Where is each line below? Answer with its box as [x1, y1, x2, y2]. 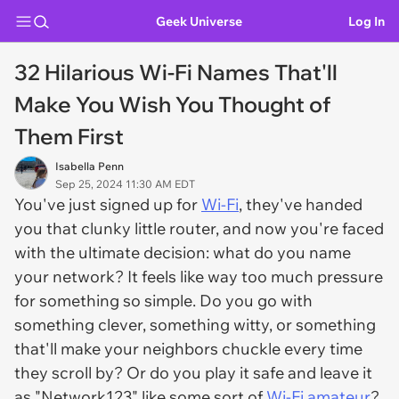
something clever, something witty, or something [14, 314, 376, 335]
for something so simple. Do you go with [14, 290, 313, 311]
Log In [348, 12, 385, 29]
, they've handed [239, 194, 362, 215]
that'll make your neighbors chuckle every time [14, 338, 362, 359]
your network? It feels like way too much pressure [14, 266, 383, 287]
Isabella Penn [55, 159, 124, 173]
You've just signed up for [14, 194, 201, 215]
